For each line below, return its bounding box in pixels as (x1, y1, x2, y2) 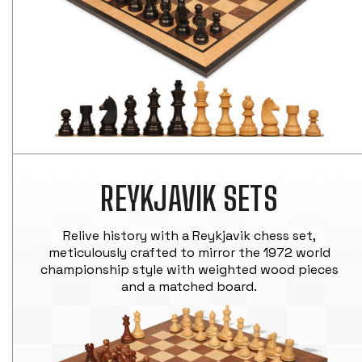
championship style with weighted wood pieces (40, 260, 339, 278)
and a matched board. (121, 277, 258, 295)
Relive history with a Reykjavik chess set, (62, 226, 316, 244)
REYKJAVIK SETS (100, 179, 278, 218)
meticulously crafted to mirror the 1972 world (48, 243, 330, 261)
